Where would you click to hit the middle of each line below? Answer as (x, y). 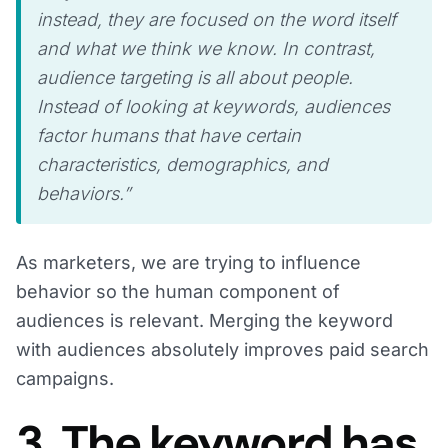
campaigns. (65, 379)
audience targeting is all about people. (195, 78)
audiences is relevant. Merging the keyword (204, 321)
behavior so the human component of (178, 292)
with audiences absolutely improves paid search (222, 350)
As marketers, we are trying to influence (188, 263)
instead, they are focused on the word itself (216, 20)
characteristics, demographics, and (182, 165)
